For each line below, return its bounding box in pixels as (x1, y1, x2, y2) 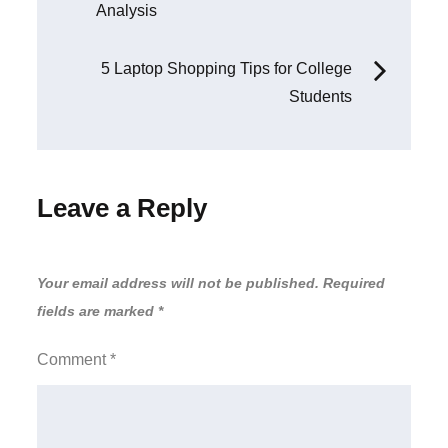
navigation (57, 16, 247, 64)
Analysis (96, 2, 158, 20)
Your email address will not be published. (37, 275, 320, 292)
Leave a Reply (37, 193, 208, 224)
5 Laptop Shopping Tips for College (100, 60, 352, 78)
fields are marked (37, 303, 159, 320)
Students (288, 88, 352, 106)
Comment (37, 351, 111, 369)
